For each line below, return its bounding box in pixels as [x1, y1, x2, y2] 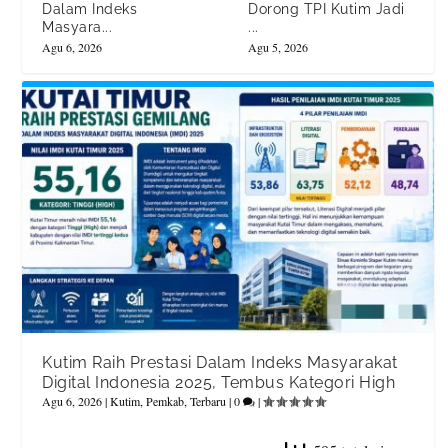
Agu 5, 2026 [248, 39, 308, 56]
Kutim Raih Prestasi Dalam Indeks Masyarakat [42, 352, 398, 372]
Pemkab [146, 392, 185, 409]
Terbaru [190, 392, 227, 409]
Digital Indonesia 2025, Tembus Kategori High [42, 372, 396, 392]
